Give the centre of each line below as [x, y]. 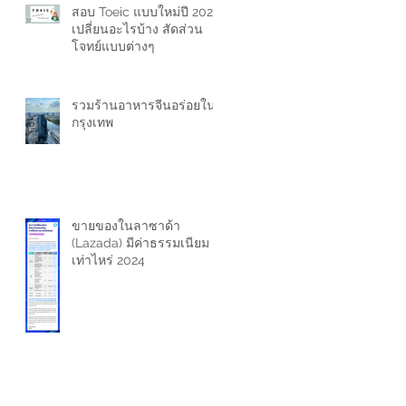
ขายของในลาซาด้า [126, 225]
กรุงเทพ [92, 122]
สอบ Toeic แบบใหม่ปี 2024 [146, 11]
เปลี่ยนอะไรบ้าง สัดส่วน [137, 29]
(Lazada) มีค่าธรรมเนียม [140, 242]
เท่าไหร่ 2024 [108, 260]
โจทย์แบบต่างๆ [113, 46]
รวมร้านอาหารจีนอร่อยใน [144, 105]
